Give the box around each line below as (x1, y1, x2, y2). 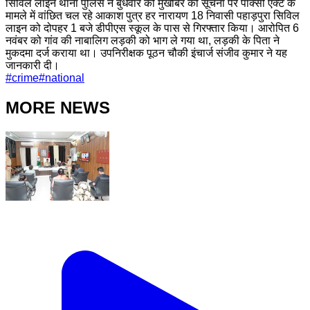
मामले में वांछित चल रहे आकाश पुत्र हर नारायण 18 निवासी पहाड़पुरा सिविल (6, 9, 300, 21)
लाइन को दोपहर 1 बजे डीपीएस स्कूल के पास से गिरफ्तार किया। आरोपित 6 (6, 21, 299, 34)
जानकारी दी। (6, 59, 60, 71)
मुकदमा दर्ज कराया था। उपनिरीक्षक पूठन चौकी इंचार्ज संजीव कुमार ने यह (6, 46, 287, 59)
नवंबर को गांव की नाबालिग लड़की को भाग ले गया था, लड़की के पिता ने (6, 34, 280, 46)
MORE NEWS (6, 98, 110, 117)
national (45, 71, 84, 84)
